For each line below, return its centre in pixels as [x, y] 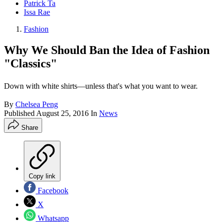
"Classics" [30, 64]
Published [20, 113]
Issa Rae [37, 12]
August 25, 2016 [62, 113]
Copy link [42, 176]
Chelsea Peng [37, 105]
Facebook [52, 191]
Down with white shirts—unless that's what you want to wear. [101, 86]
